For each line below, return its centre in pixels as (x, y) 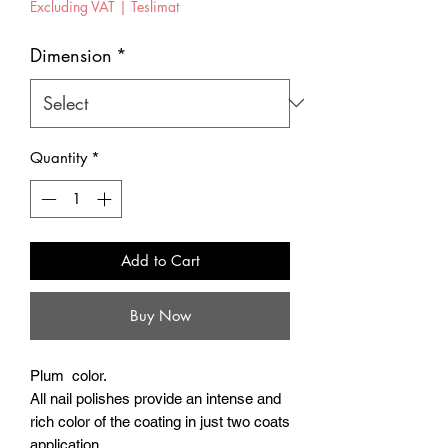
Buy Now (160, 316)
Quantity (58, 157)
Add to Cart (160, 261)
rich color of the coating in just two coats (160, 422)
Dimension (71, 54)
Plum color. (68, 376)
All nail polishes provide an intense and (155, 399)
